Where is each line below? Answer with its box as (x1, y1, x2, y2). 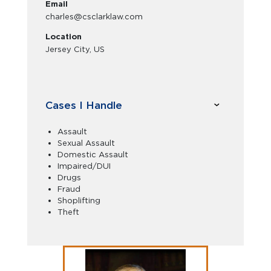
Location (45, 32, 82, 41)
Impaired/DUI (57, 162, 111, 171)
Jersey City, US (45, 45, 105, 54)
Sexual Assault (57, 139, 115, 148)
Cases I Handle (45, 99, 122, 111)
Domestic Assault (57, 150, 128, 159)
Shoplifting (57, 196, 100, 205)
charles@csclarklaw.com (45, 12, 143, 21)
